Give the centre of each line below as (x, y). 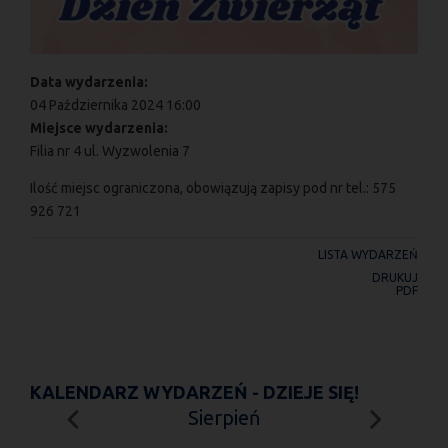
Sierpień (224, 418)
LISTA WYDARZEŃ (368, 255)
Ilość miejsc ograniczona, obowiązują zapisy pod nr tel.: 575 (213, 188)
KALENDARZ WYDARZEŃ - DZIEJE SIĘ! (194, 392)
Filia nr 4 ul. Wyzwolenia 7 (110, 151)
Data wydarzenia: (90, 82)
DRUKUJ (395, 278)
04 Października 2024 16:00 (115, 105)
